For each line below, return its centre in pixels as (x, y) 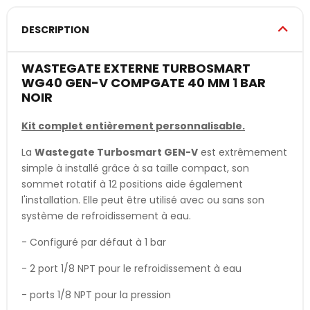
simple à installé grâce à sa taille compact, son (135, 168)
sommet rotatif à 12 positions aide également (132, 184)
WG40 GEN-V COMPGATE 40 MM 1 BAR (144, 82)
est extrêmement (243, 152)
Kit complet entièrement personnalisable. (133, 126)
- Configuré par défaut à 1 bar (94, 242)
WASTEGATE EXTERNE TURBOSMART (136, 68)
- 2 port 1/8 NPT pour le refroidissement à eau (131, 268)
